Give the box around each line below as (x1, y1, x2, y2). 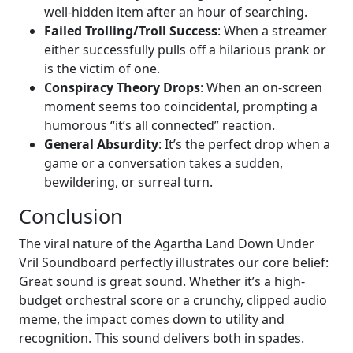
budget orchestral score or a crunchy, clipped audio (19, 292, 327, 310)
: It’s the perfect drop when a (158, 136, 330, 154)
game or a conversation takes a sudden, (44, 154, 283, 173)
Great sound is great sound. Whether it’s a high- (19, 273, 305, 291)
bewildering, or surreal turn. (44, 173, 213, 191)
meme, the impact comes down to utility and (19, 310, 284, 329)
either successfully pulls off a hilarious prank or (44, 41, 326, 59)
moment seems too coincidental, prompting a (44, 98, 318, 116)
